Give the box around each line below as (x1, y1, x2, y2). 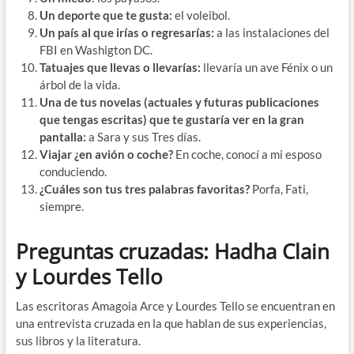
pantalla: (39, 130, 86, 145)
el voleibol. (171, 8, 230, 23)
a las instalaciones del (213, 25, 330, 40)
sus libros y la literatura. (15, 333, 141, 348)
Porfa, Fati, (249, 182, 308, 197)
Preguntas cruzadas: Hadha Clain (15, 237, 330, 266)
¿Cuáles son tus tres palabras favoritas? (39, 182, 250, 197)
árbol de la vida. (39, 77, 120, 92)
